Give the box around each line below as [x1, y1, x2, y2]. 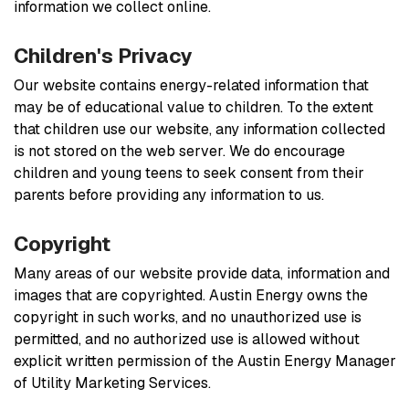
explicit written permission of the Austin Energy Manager [14, 351, 396, 371]
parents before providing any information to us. [14, 184, 324, 204]
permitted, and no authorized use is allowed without [14, 329, 360, 349]
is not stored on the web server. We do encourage [14, 141, 345, 161]
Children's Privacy [14, 41, 193, 69]
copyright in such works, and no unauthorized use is [14, 307, 362, 327]
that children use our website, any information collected [14, 119, 385, 139]
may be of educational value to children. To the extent [14, 97, 373, 117]
